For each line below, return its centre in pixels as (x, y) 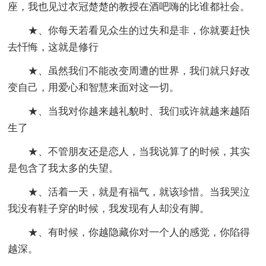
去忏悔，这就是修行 (53, 47)
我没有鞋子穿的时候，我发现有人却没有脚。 (109, 209)
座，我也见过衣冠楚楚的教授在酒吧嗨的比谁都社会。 (129, 7)
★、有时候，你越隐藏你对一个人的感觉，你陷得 (139, 233)
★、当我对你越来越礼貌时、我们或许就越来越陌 (139, 112)
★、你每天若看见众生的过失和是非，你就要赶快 (139, 31)
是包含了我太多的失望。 (64, 169)
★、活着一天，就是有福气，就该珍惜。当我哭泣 (139, 192)
